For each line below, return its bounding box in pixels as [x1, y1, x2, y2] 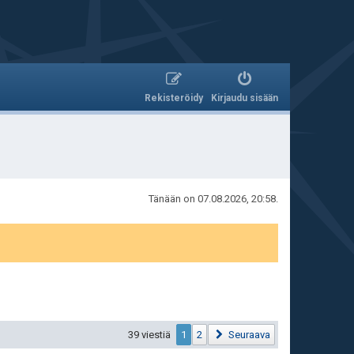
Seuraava [228, 329, 270, 341]
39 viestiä [128, 329, 174, 341]
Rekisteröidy [145, 92, 203, 104]
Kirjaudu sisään [211, 92, 278, 104]
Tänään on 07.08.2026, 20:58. [149, 192, 278, 205]
